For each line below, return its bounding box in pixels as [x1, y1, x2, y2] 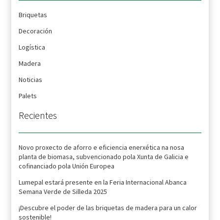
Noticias [18, 75, 42, 84]
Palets [18, 91, 37, 100]
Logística [18, 42, 45, 52]
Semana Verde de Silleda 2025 [18, 187, 107, 196]
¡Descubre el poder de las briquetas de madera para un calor [18, 203, 197, 213]
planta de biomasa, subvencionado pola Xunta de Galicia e [18, 152, 189, 162]
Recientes [18, 109, 57, 121]
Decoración [18, 26, 52, 35]
